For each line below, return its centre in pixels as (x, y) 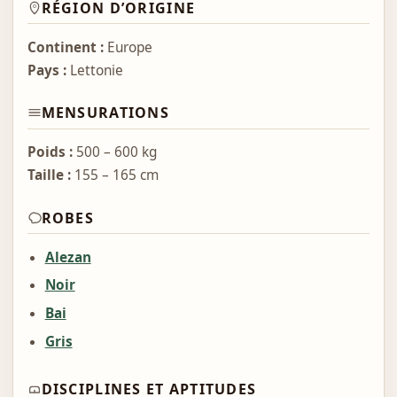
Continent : (65, 47)
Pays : (47, 70)
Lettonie (94, 70)
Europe (128, 47)
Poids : (50, 152)
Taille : (49, 175)
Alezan (68, 257)
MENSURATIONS (105, 113)
